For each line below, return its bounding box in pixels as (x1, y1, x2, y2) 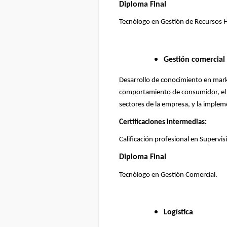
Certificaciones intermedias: (119, 118, 207, 126)
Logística (164, 208, 193, 217)
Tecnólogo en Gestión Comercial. (119, 171, 217, 179)
